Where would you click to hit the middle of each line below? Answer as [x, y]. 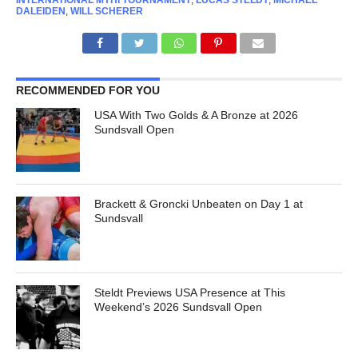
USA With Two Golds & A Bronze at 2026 [197, 115]
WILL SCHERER [106, 12]
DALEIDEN [40, 12]
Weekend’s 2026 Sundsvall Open [179, 307]
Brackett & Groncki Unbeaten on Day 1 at [199, 204]
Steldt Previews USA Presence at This [190, 293]
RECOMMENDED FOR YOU [88, 91]
